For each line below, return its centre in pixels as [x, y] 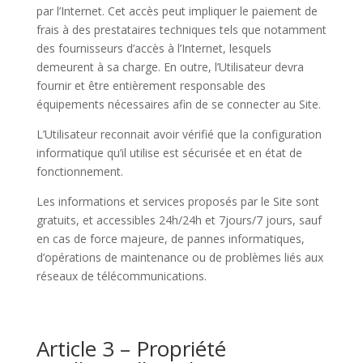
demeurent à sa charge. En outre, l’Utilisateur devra [170, 67]
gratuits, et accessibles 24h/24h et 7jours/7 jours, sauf [179, 220]
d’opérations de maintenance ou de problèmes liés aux [179, 257]
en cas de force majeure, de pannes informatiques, [170, 239]
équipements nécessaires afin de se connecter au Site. [178, 104]
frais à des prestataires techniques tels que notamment [181, 30]
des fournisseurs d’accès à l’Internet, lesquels [154, 48]
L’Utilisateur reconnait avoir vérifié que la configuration [179, 134]
